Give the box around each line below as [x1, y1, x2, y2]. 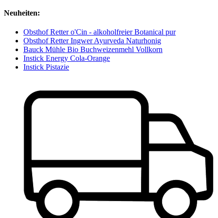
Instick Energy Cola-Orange [23, 54, 110, 62]
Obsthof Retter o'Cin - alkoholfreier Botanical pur [23, 27, 176, 36]
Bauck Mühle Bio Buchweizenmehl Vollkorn [23, 45, 163, 54]
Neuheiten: [4, 8, 40, 17]
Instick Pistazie [23, 62, 69, 71]
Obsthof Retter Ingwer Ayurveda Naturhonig [23, 36, 161, 45]
